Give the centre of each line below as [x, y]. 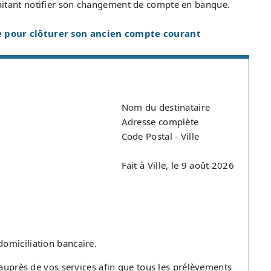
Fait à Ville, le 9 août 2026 [178, 165]
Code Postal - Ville [160, 136]
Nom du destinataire [166, 107]
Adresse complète [160, 122]
